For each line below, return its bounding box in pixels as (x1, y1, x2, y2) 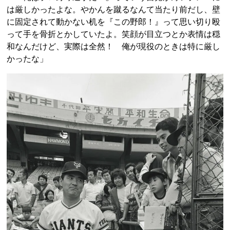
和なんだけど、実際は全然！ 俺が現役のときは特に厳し (7, 42, 220, 51)
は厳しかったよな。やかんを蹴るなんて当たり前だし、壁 (7, 5, 220, 14)
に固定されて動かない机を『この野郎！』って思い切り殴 (7, 17, 220, 27)
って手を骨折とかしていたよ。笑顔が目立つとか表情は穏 (7, 30, 220, 39)
